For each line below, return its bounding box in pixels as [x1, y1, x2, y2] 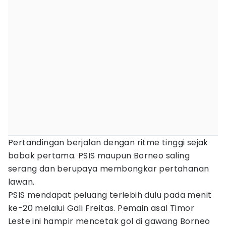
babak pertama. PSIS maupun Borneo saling [8, 150, 190, 161]
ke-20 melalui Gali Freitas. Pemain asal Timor [8, 202, 194, 214]
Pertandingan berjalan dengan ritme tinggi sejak [8, 137, 208, 148]
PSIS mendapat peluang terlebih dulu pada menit [8, 189, 212, 201]
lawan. [8, 176, 35, 188]
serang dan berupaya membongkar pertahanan [8, 163, 209, 175]
